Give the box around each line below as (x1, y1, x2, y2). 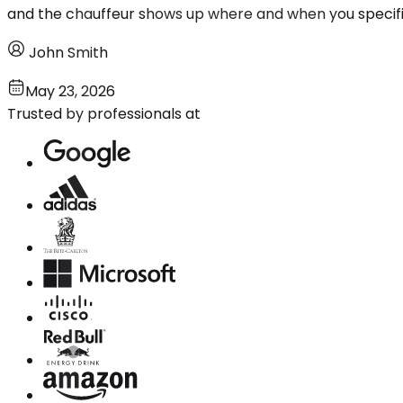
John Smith (29, 41, 108, 63)
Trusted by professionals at (7, 103, 201, 124)
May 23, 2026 (25, 80, 115, 102)
